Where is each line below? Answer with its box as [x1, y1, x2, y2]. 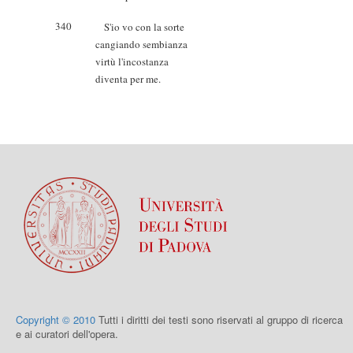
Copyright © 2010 [16, 311, 95, 327]
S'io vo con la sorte [95, 20, 184, 34]
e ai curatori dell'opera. [16, 325, 118, 341]
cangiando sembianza [95, 37, 188, 51]
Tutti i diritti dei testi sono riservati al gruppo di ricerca [95, 311, 343, 327]
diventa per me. [95, 72, 161, 86]
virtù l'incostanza [95, 54, 169, 69]
